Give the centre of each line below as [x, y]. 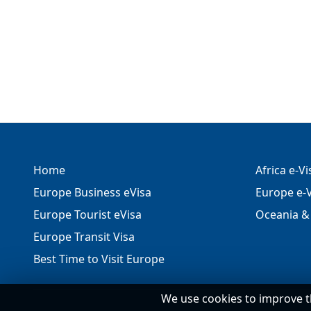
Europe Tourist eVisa [87, 215]
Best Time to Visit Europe [99, 259]
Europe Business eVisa [92, 192]
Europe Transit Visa [84, 237]
